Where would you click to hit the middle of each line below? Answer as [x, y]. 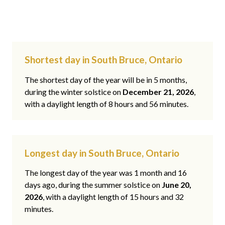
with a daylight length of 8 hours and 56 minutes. [106, 103]
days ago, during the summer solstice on [93, 185]
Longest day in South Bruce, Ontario [102, 153]
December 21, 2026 [158, 91]
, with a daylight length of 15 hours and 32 [113, 197]
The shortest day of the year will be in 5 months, [106, 79]
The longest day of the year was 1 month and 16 [106, 173]
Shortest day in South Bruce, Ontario [103, 60]
